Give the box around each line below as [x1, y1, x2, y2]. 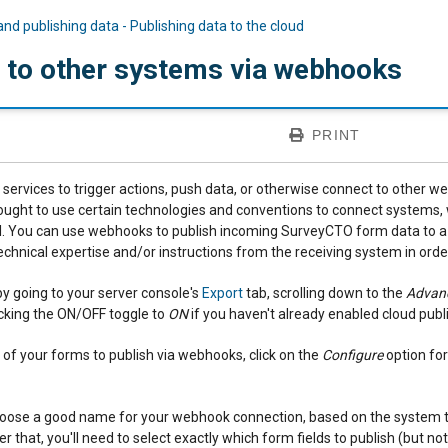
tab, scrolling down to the [243, 285, 406, 301]
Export [202, 285, 243, 301]
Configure [322, 347, 383, 363]
